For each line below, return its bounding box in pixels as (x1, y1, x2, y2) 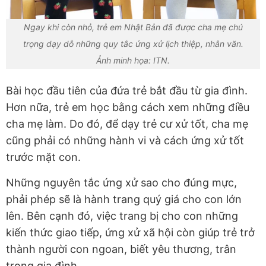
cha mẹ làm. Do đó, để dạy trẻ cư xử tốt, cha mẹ (6, 118, 248, 131)
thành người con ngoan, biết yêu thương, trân (6, 243, 236, 256)
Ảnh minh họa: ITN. (96, 55, 170, 66)
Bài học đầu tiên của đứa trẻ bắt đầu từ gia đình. (6, 84, 248, 97)
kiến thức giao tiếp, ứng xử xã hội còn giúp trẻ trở (6, 226, 255, 239)
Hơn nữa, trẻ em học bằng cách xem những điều (6, 101, 249, 114)
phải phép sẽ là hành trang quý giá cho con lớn (6, 193, 242, 206)
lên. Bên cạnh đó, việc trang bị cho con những (6, 210, 238, 223)
